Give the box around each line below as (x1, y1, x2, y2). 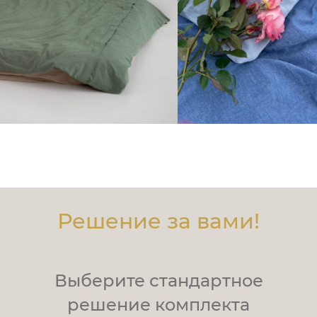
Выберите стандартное (54, 270, 263, 291)
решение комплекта (67, 294, 250, 315)
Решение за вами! (57, 208, 260, 234)
